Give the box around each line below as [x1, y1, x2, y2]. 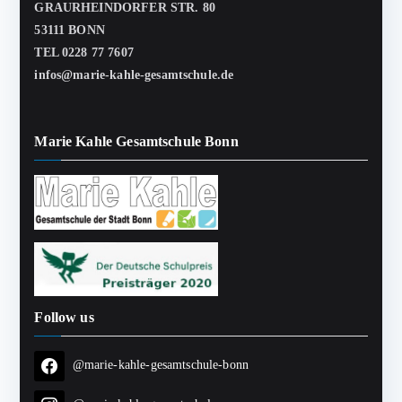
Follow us [34, 310, 94, 325]
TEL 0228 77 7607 [34, 45, 134, 59]
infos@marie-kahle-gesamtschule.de [34, 67, 234, 82]
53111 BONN [34, 22, 105, 37]
